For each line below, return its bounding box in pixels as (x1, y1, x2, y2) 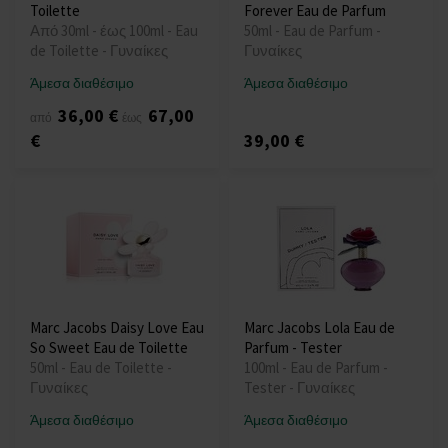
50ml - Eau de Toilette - (30, 358, 172, 378)
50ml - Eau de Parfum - (244, 21, 381, 41)
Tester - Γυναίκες (244, 378, 355, 398)
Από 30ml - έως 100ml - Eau (30, 21, 198, 41)
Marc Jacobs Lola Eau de (244, 318, 395, 338)
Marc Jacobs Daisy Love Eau (30, 318, 204, 338)
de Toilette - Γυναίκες (30, 41, 168, 61)
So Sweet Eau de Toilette (30, 338, 188, 358)
